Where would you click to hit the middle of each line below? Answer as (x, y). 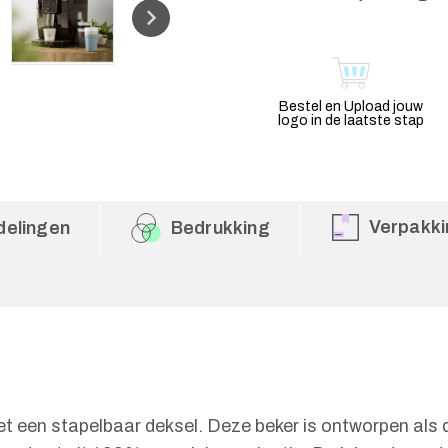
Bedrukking (220, 228)
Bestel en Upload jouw (350, 106)
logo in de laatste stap (350, 120)
